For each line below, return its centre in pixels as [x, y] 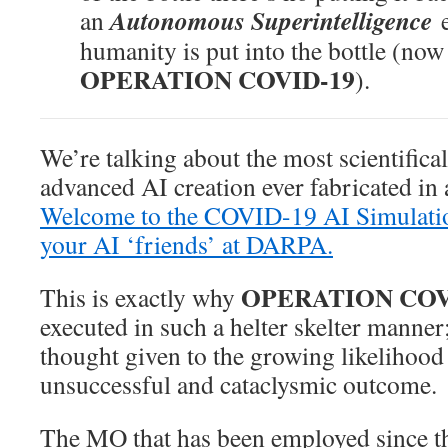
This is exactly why [140, 297]
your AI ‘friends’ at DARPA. [186, 244]
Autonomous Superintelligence [275, 20]
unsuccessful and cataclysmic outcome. [238, 384]
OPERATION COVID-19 [217, 79]
